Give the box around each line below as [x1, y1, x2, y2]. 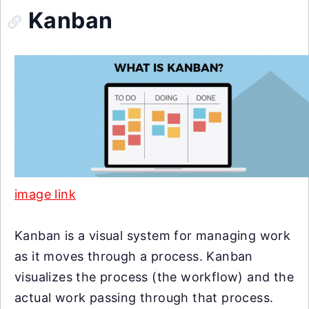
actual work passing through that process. [14, 290, 274, 306]
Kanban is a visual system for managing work [14, 228, 291, 243]
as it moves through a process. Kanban [14, 249, 253, 264]
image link [14, 187, 76, 202]
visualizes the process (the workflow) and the [14, 270, 294, 285]
